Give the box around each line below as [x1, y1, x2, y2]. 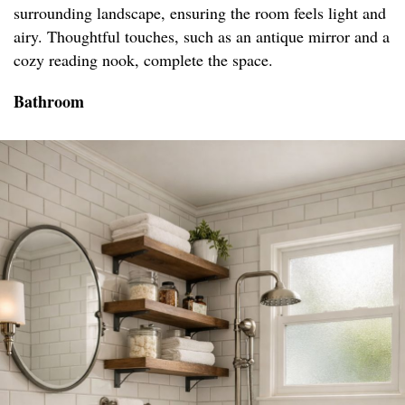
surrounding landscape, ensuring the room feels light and [14, 2, 386, 24]
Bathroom [14, 89, 84, 114]
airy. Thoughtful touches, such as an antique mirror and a [14, 25, 390, 48]
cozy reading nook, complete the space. [14, 49, 273, 71]
